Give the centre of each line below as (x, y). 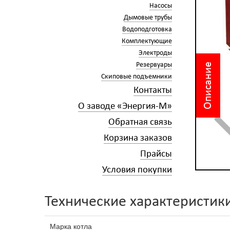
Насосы (160, 6)
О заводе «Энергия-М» (125, 107)
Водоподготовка (147, 30)
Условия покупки (137, 170)
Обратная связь (140, 122)
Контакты (152, 91)
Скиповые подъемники (136, 77)
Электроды (155, 53)
